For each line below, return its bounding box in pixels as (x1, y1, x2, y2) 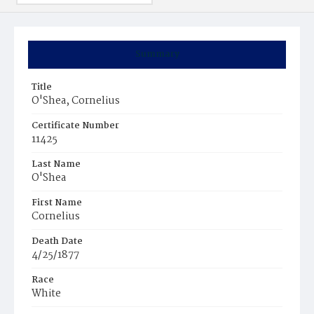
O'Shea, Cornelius (32, 93, 120, 109)
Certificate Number (32, 118, 119, 133)
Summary (135, 47, 179, 62)
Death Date (32, 234, 83, 249)
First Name (32, 196, 82, 210)
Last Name (32, 157, 81, 172)
